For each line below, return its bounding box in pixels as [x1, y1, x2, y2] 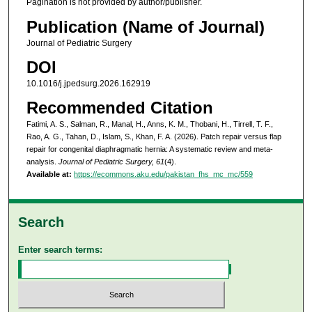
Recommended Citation [26, 98, 213, 118]
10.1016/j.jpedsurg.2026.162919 [26, 79, 150, 89]
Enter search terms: [18, 244, 103, 256]
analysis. [26, 157, 58, 166]
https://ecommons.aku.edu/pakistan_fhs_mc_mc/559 [73, 170, 253, 179]
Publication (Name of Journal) [26, 17, 265, 36]
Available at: [26, 170, 72, 179]
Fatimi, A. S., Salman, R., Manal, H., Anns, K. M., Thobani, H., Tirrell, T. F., [26, 120, 273, 129]
